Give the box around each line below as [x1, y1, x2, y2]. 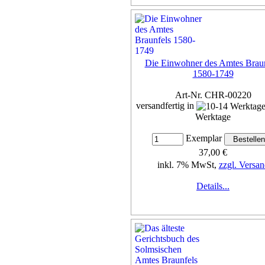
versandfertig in [136, 100, 196, 111]
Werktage [195, 112, 231, 122]
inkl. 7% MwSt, [157, 160, 219, 170]
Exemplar [183, 133, 224, 144]
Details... [196, 181, 230, 192]
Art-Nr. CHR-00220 [174, 89, 251, 100]
